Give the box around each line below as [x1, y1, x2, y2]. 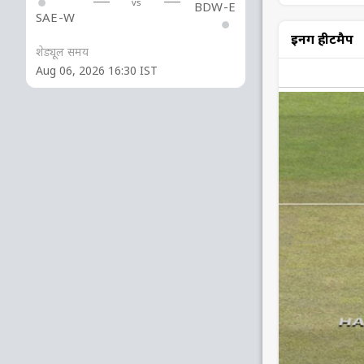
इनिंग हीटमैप [291, 30, 353, 48]
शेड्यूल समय [36, 43, 89, 59]
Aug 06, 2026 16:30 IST [36, 62, 158, 78]
